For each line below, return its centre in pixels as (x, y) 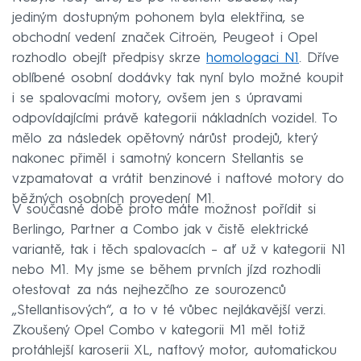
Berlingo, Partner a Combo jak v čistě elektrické (160, 230)
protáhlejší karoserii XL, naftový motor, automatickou (174, 351)
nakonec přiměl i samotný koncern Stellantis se (158, 160)
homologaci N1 (253, 59)
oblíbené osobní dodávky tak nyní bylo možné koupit (178, 79)
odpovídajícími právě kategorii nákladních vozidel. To (175, 119)
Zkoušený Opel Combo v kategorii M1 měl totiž (159, 331)
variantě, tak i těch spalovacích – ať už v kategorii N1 (179, 251)
